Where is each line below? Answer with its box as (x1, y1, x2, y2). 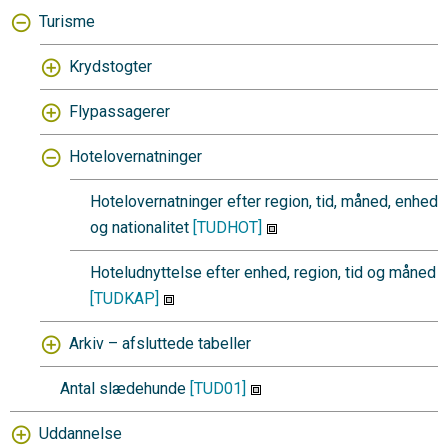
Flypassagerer (69, 102, 170, 121)
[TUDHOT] (193, 218, 262, 237)
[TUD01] (190, 379, 246, 398)
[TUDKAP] (90, 289, 159, 308)
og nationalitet (90, 218, 193, 237)
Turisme (39, 12, 95, 31)
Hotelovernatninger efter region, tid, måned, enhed (90, 192, 438, 211)
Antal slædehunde (60, 379, 190, 398)
